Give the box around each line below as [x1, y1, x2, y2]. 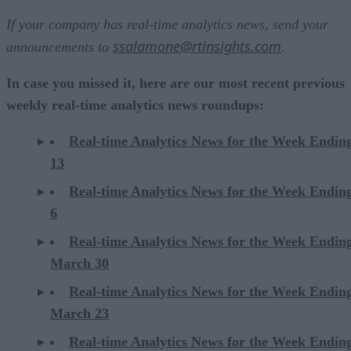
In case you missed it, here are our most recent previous [6, 74, 345, 91]
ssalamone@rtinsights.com [113, 36, 281, 56]
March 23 [50, 305, 109, 321]
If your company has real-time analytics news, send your [6, 16, 328, 32]
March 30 [50, 255, 109, 271]
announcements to [6, 38, 113, 55]
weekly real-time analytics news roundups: [6, 96, 264, 113]
